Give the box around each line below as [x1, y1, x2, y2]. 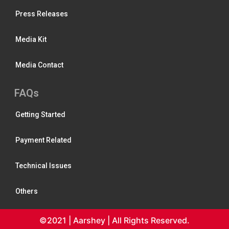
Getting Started [15, 110, 65, 119]
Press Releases [15, 9, 68, 18]
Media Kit [15, 35, 47, 43]
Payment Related [15, 135, 72, 144]
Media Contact [15, 60, 63, 69]
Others [15, 187, 38, 195]
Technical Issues [15, 161, 72, 170]
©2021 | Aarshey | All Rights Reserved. [39, 215, 190, 225]
